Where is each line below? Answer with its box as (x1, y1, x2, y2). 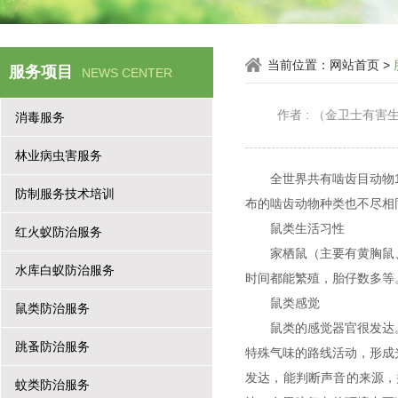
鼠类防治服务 (15, 301, 90, 315)
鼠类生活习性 (270, 221, 373, 235)
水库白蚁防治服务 (15, 263, 115, 277)
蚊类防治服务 (15, 378, 90, 392)
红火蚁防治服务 (15, 225, 102, 239)
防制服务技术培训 (15, 187, 115, 201)
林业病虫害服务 (15, 148, 102, 163)
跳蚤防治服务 (15, 339, 90, 354)
